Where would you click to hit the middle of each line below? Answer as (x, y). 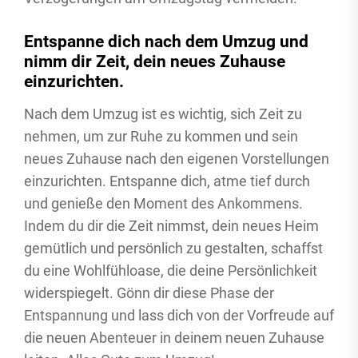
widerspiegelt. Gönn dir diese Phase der (149, 293)
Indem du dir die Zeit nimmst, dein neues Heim (171, 226)
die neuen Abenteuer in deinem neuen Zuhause (174, 338)
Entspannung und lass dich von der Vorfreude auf (179, 315)
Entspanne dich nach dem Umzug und (166, 41)
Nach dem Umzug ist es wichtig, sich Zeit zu (163, 114)
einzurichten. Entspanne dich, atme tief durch (167, 181)
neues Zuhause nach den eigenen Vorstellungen (177, 159)
